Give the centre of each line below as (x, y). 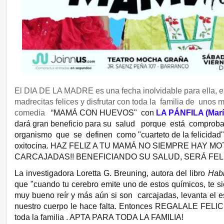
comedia (33, 113)
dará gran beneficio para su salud (77, 124)
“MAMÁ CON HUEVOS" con (104, 113)
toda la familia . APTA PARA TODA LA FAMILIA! (99, 217)
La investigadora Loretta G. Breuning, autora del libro (110, 173)
